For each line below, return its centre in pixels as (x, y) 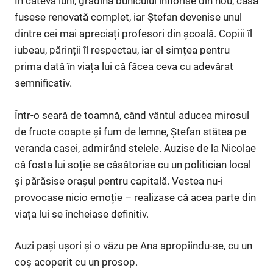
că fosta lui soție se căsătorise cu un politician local (133, 164)
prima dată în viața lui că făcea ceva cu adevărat (124, 67)
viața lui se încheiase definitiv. (82, 214)
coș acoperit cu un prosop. (76, 262)
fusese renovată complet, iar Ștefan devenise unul (128, 17)
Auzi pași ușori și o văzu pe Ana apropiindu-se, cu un (133, 246)
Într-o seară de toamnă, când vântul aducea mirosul (132, 115)
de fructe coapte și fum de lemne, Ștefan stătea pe (130, 131)
